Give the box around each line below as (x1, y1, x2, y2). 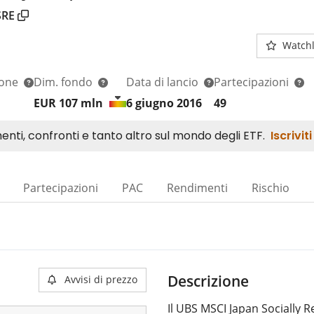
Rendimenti (167, 179, 228, 196)
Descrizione (168, 271, 249, 291)
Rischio (252, 179, 289, 196)
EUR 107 (34, 95, 81, 111)
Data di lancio (126, 74, 201, 90)
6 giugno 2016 (126, 95, 202, 111)
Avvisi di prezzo (64, 272, 137, 286)
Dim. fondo (34, 74, 95, 90)
